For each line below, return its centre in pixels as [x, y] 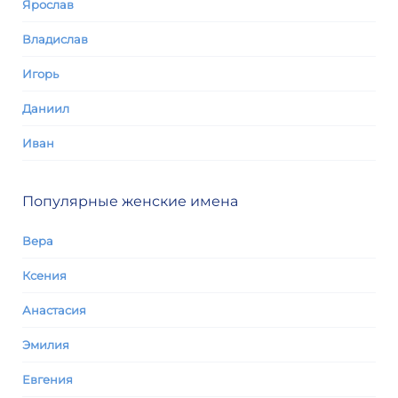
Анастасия [54, 310]
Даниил [46, 108]
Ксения [44, 275]
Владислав [55, 39]
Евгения [48, 379]
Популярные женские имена [130, 201]
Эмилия [46, 345]
